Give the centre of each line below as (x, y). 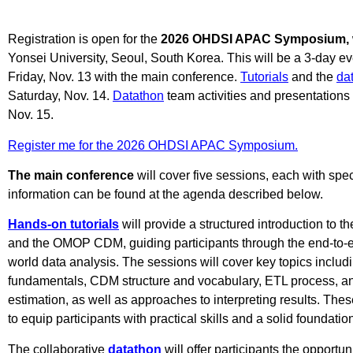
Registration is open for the (84, 39)
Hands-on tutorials (63, 225)
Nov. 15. (31, 115)
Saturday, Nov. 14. (60, 96)
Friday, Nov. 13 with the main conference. (124, 77)
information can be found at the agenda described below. (165, 195)
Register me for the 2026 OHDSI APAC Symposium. (153, 145)
